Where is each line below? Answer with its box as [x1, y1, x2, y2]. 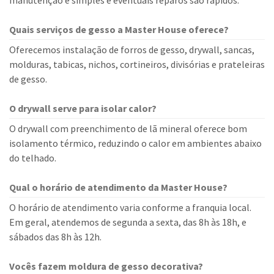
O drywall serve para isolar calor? [9, 102, 157, 114]
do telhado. [9, 152, 56, 164]
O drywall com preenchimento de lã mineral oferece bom [9, 122, 247, 135]
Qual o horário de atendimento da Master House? [9, 181, 228, 193]
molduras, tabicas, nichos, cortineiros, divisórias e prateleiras [9, 58, 265, 70]
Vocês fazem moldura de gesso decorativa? [9, 260, 203, 272]
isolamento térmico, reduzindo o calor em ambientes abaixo [9, 137, 262, 149]
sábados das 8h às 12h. [9, 231, 102, 243]
